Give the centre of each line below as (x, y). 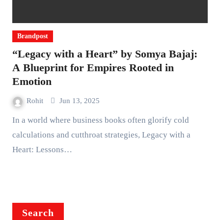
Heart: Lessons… (42, 149)
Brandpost (32, 36)
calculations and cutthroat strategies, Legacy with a (101, 135)
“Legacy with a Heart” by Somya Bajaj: (105, 54)
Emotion (32, 81)
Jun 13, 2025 (79, 100)
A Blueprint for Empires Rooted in (93, 67)
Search (38, 212)
